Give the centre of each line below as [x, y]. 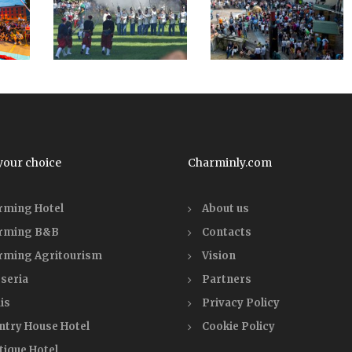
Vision [219, 255]
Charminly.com [230, 162]
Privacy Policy [241, 302]
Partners [227, 279]
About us [225, 208]
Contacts [227, 232]
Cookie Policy [238, 326]
